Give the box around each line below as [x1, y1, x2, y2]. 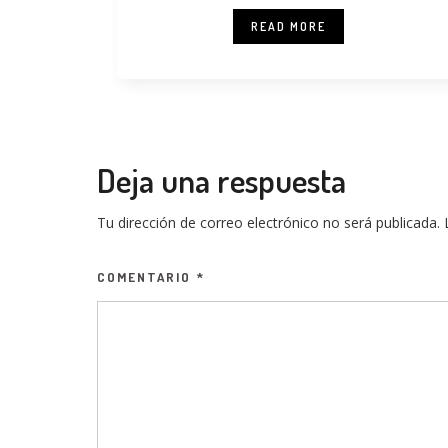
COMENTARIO [97, 269, 196, 285]
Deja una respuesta [97, 159, 346, 201]
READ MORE [251, 19, 327, 34]
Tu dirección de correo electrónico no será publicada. [97, 213, 440, 232]
